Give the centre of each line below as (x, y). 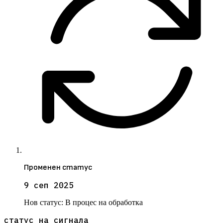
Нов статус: (45, 203)
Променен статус (58, 168)
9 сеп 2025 (49, 185)
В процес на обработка (104, 203)
